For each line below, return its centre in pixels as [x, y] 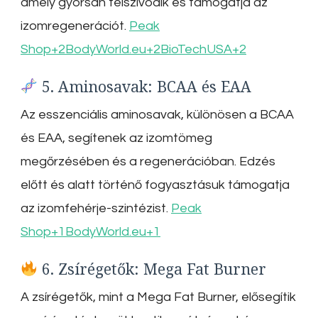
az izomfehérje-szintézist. [94, 209]
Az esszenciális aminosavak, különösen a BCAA [157, 115]
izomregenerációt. [73, 26]
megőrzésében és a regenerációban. [128, 162]
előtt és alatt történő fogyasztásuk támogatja [155, 185]
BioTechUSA [196, 50]
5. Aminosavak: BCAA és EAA [145, 86]
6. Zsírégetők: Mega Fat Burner [152, 268]
